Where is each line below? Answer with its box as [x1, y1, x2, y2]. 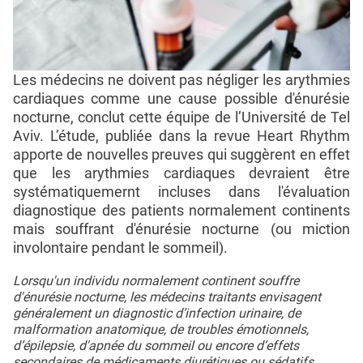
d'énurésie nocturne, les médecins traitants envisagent [13, 288, 321, 305]
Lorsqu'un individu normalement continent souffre [13, 272, 299, 288]
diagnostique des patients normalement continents [13, 201, 350, 219]
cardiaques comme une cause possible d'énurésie [13, 89, 350, 107]
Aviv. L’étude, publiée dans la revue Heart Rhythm [13, 126, 350, 144]
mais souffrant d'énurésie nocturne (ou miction [13, 220, 350, 237]
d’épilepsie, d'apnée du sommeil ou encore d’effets [13, 337, 299, 353]
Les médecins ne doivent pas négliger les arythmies [13, 70, 350, 88]
